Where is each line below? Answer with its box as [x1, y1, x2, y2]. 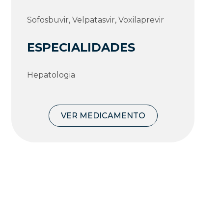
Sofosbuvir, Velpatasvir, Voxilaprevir [27, 15, 165, 25]
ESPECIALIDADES [27, 40, 136, 55]
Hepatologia [27, 70, 76, 80]
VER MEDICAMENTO [60, 110, 145, 120]
